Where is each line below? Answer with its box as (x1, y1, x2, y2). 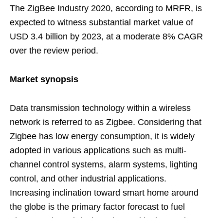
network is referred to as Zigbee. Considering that (10, 117, 201, 127)
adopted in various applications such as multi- (10, 145, 186, 155)
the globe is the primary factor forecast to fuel (10, 202, 185, 212)
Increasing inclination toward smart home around (10, 188, 199, 198)
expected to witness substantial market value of (10, 18, 193, 27)
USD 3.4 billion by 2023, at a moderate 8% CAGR (10, 32, 203, 41)
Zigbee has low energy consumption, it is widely (10, 131, 195, 141)
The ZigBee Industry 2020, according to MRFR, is (10, 3, 202, 13)
